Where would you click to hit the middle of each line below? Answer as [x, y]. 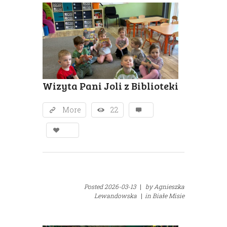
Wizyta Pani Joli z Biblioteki [110, 86]
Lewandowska [116, 196]
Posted [94, 187]
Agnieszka [169, 187]
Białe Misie [168, 196]
